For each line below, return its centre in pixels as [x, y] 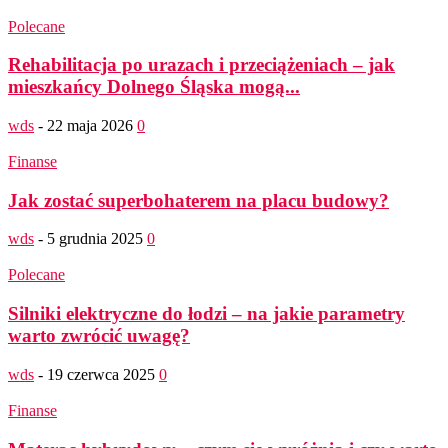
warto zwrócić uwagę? [99, 336]
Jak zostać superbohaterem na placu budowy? [198, 200]
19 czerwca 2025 [101, 374]
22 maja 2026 [90, 126]
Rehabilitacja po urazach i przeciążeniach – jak [201, 65]
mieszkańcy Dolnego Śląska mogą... [154, 87]
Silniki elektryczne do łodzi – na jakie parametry [206, 314]
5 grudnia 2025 [95, 239]
